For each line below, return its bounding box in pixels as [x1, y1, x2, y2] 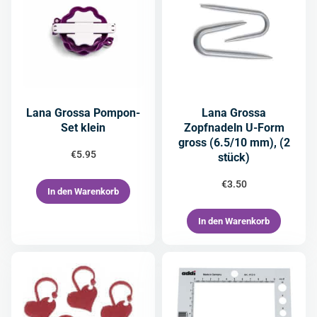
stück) [218, 151, 250, 164]
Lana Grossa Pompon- [26, 106, 140, 120]
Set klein [61, 121, 105, 134]
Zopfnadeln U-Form [183, 121, 284, 134]
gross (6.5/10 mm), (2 [178, 136, 290, 149]
